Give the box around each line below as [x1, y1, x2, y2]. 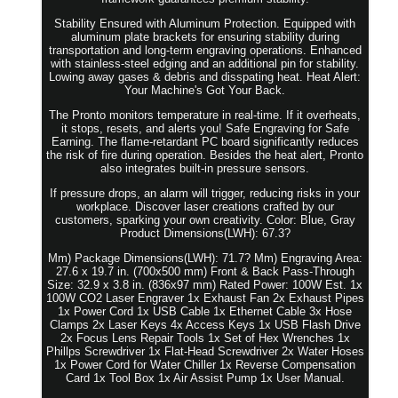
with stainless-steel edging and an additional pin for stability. [51, 56, 360, 70]
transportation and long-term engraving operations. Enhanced [48, 43, 362, 57]
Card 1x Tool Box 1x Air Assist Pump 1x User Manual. [65, 370, 345, 385]
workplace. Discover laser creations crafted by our [76, 199, 334, 213]
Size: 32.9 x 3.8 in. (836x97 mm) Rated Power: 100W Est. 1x [47, 277, 363, 291]
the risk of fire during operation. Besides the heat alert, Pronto [46, 147, 364, 162]
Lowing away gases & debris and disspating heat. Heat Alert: [49, 69, 362, 84]
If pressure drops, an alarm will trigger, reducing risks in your [50, 186, 361, 200]
